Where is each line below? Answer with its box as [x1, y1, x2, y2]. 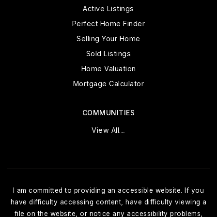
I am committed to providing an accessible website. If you [13, 186, 204, 195]
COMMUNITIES [82, 108, 135, 117]
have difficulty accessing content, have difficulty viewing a [10, 198, 207, 206]
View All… [92, 126, 125, 135]
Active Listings [83, 4, 134, 13]
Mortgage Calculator [73, 79, 144, 88]
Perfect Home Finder [72, 19, 145, 28]
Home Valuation [81, 64, 136, 73]
